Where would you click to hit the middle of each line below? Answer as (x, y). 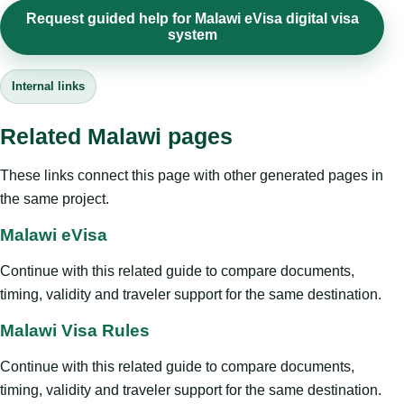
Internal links (48, 86)
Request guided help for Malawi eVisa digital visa (192, 18)
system (192, 34)
